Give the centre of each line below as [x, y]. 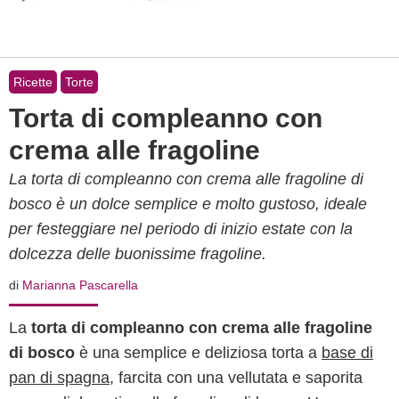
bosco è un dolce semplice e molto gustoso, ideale [188, 204]
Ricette [33, 82]
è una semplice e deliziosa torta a [198, 353]
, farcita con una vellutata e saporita [236, 378]
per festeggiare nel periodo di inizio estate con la [181, 229]
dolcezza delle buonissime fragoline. [138, 254]
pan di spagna [59, 378]
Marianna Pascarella [80, 285]
